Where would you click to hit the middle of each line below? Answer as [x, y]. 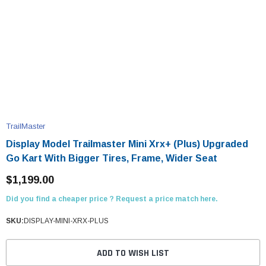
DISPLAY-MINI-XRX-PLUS [66, 221]
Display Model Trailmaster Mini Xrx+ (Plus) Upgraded [127, 144]
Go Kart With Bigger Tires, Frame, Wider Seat [112, 158]
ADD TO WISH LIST [133, 254]
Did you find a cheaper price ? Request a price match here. [112, 199]
